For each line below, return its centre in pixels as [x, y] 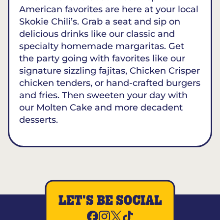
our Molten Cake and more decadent [101, 108]
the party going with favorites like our [102, 58]
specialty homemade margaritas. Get [102, 46]
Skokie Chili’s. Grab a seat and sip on [100, 22]
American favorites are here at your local [109, 9]
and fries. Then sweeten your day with [103, 95]
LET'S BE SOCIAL [110, 201]
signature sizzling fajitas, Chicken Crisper [110, 71]
